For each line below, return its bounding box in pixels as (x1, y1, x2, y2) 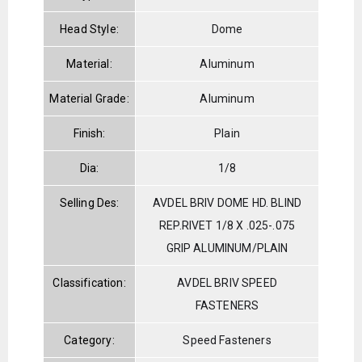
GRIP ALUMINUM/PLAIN (166, 241, 288, 255)
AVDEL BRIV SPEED (177, 276, 277, 289)
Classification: (53, 276, 126, 289)
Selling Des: (59, 196, 120, 209)
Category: (64, 333, 115, 347)
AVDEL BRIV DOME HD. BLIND (153, 196, 302, 209)
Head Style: (60, 22, 119, 36)
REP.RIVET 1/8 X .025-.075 (159, 218, 296, 232)
